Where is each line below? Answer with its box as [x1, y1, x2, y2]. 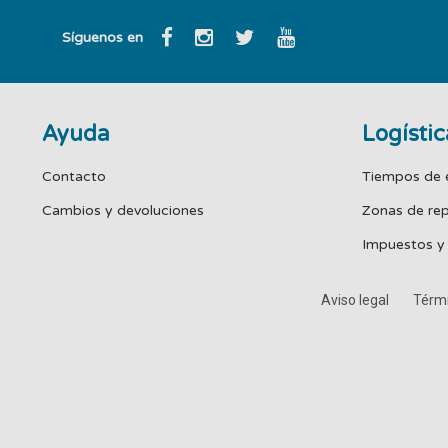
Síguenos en [62, 28, 143, 46]
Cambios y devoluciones [42, 202, 204, 220]
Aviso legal [320, 292, 389, 309]
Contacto [42, 168, 106, 186]
